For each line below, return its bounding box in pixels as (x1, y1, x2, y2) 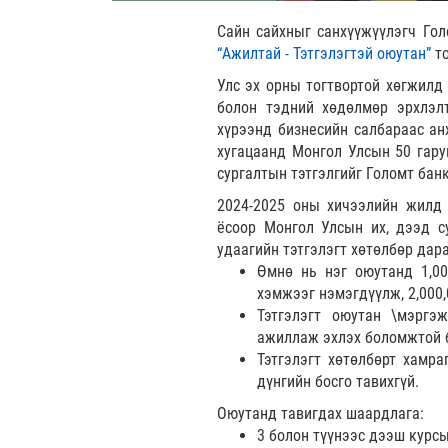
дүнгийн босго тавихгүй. (257, 371, 419, 391)
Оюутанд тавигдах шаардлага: (217, 403, 424, 423)
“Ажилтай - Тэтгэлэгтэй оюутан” (217, 43, 435, 63)
